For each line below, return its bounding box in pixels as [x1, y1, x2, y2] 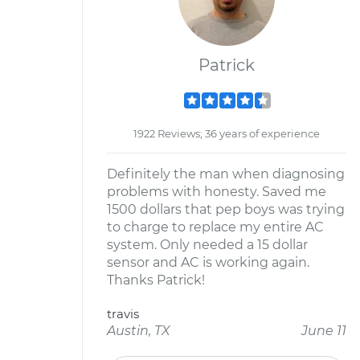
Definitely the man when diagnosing [107, 166, 345, 182]
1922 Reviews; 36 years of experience [133, 127, 320, 140]
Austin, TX [107, 323, 170, 338]
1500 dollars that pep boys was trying [107, 202, 345, 217]
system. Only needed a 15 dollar [107, 237, 308, 252]
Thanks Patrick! [107, 272, 205, 288]
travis [107, 306, 139, 321]
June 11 [301, 323, 346, 338]
